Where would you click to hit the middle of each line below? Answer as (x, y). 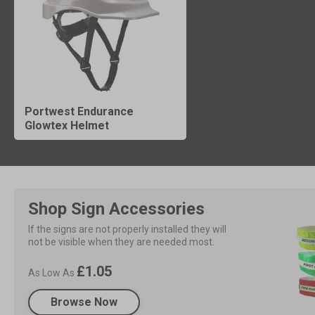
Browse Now (84, 302)
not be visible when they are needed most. (121, 242)
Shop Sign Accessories (116, 208)
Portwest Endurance (79, 111)
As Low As (52, 272)
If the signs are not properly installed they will (127, 229)
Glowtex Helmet (67, 125)
